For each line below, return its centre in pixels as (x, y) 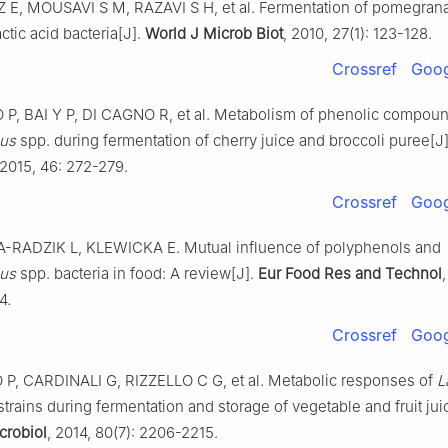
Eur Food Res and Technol (350, 273)
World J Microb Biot (214, 33)
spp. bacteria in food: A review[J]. (137, 273)
